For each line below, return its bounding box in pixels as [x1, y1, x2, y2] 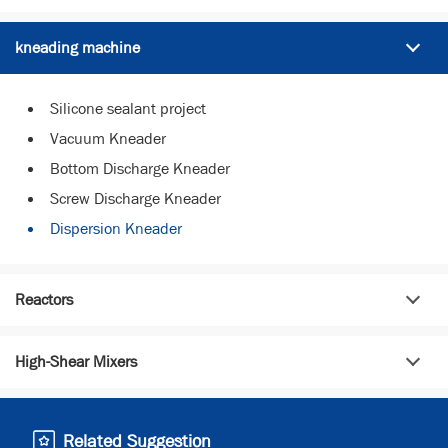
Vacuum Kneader [50, 127, 166, 149]
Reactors [15, 288, 73, 310]
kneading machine [15, 36, 140, 58]
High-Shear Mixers [15, 350, 137, 372]
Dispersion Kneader [50, 217, 182, 239]
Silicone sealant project [50, 97, 206, 119]
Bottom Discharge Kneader [50, 157, 230, 179]
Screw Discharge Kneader [50, 187, 221, 209]
